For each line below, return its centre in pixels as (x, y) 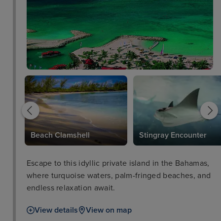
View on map (109, 210)
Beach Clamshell (60, 135)
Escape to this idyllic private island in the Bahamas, (118, 164)
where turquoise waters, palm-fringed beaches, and (119, 176)
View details (56, 210)
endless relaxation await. (71, 188)
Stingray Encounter (173, 135)
